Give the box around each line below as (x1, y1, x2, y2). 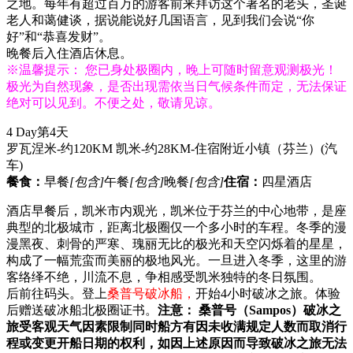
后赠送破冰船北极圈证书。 (6, 303, 158, 317)
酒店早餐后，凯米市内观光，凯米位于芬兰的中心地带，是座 (6, 203, 347, 217)
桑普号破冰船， (107, 286, 195, 300)
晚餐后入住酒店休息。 (6, 46, 132, 60)
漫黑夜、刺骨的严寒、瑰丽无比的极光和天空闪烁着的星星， (6, 236, 347, 251)
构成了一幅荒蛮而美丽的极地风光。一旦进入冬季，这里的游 (6, 253, 347, 267)
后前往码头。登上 (6, 286, 107, 300)
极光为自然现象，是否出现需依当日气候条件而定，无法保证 (6, 79, 347, 93)
